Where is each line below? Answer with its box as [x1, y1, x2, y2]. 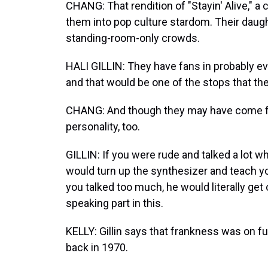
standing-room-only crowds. [66, 32, 200, 44]
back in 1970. [66, 241, 128, 254]
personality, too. [66, 120, 140, 133]
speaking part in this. [66, 197, 163, 209]
